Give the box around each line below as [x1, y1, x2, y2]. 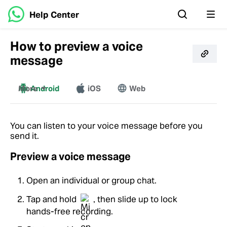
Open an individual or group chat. [26, 175, 157, 186]
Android [30, 84, 59, 93]
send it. [10, 130, 39, 141]
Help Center [29, 9, 79, 20]
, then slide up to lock [93, 193, 177, 205]
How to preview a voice [10, 39, 143, 54]
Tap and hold [26, 193, 79, 205]
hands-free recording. [26, 206, 113, 217]
